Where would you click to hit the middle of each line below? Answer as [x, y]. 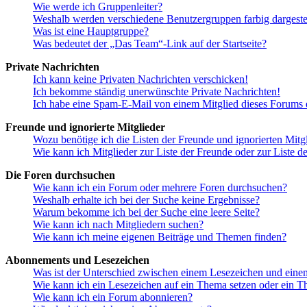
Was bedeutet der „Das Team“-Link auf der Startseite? [150, 43]
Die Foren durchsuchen [60, 175]
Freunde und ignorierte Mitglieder [85, 127]
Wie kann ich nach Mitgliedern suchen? [118, 224]
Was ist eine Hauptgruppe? [91, 31]
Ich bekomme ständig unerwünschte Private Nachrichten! [157, 91]
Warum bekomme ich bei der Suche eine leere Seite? [146, 212]
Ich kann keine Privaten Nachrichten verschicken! [140, 79]
